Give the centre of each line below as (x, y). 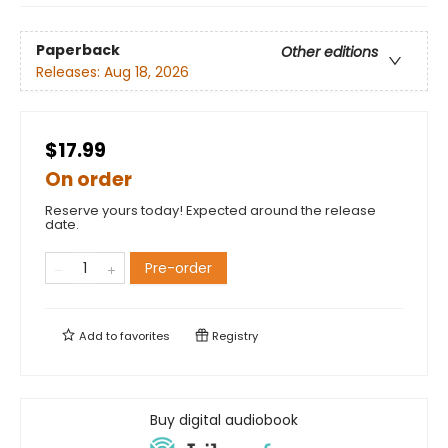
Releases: (70, 71)
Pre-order (178, 268)
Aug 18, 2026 (146, 71)
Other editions (329, 51)
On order (88, 180)
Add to (98, 336)
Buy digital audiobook (224, 420)
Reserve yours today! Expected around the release (210, 211)
